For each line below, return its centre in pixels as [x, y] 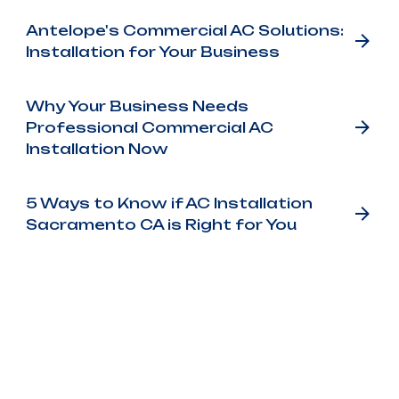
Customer [199, 351]
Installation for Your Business [152, 52]
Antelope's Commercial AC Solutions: [184, 31]
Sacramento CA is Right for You [161, 224]
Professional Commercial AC [149, 128]
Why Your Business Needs [137, 106]
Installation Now [97, 149]
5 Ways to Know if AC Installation [169, 203]
